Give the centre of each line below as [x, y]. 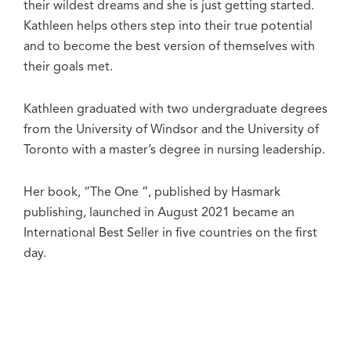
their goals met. [68, 67]
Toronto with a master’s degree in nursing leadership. [174, 150]
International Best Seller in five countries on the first [170, 233]
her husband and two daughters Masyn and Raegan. [170, 316]
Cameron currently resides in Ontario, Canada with [167, 296]
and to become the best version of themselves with [169, 47]
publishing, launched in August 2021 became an [159, 213]
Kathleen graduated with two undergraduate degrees [175, 109]
